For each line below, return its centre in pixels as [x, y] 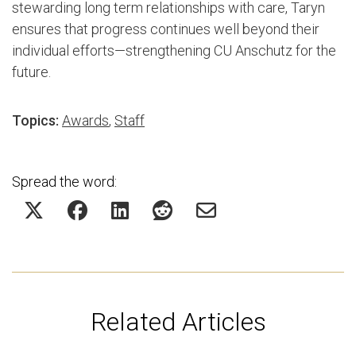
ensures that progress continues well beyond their [166, 29]
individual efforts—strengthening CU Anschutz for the [174, 50]
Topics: [35, 120]
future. [31, 72]
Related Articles [178, 321]
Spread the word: [64, 181]
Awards [85, 120]
